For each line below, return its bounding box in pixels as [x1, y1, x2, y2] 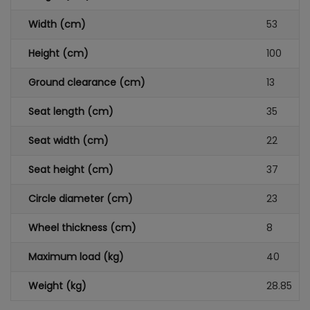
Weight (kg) [28, 278, 86, 293]
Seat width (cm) [28, 133, 109, 147]
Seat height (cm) [28, 162, 113, 176]
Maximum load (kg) [28, 249, 124, 264]
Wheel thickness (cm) [28, 220, 136, 235]
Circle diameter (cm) [28, 191, 133, 206]
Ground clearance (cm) [28, 75, 145, 89]
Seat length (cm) [28, 104, 113, 118]
